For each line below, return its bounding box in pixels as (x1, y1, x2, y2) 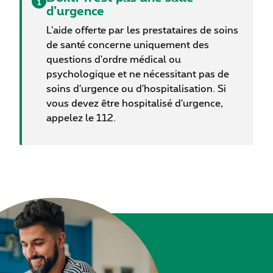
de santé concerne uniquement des (46, 40, 209, 51)
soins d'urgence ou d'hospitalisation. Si (46, 84, 226, 94)
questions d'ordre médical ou (46, 55, 181, 65)
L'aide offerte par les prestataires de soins (46, 26, 238, 36)
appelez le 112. (46, 113, 116, 124)
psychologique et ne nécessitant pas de (46, 69, 229, 80)
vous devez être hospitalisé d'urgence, (46, 99, 223, 109)
